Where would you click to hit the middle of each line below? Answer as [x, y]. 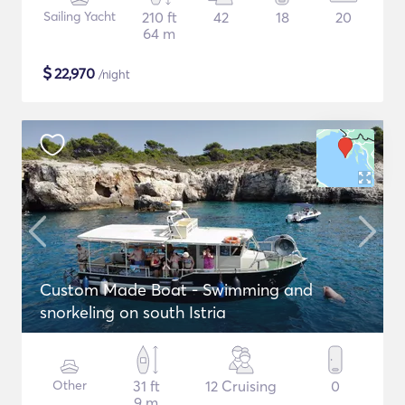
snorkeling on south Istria [133, 312]
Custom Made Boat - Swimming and [176, 290]
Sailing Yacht [80, 16]
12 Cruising [241, 386]
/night [113, 74]
